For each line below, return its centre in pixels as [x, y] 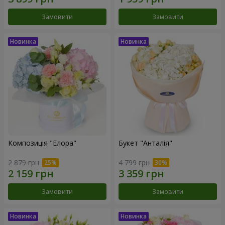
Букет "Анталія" [145, 143]
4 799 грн [134, 162]
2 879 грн [24, 162]
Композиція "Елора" [42, 143]
